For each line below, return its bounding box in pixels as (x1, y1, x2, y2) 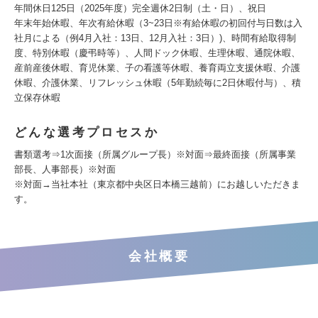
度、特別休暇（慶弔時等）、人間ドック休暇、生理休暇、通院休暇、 (14, 48, 300, 58)
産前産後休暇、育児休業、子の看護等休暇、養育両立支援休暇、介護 (14, 62, 300, 73)
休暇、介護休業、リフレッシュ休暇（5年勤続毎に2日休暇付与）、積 (14, 77, 301, 88)
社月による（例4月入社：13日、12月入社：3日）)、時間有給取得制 (14, 33, 296, 43)
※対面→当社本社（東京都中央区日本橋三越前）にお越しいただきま (14, 179, 300, 190)
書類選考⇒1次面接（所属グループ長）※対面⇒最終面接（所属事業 (14, 149, 296, 160)
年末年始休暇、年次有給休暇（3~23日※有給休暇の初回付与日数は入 (14, 18, 302, 28)
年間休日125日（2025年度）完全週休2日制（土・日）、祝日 (14, 3, 266, 13)
